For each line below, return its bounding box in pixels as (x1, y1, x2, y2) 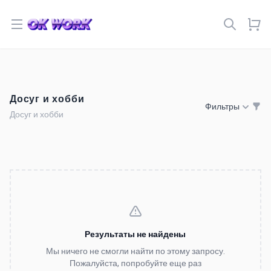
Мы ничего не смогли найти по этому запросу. (45, 245, 225, 258)
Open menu (16, 16, 64, 31)
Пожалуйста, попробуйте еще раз (69, 257, 201, 270)
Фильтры (205, 100, 240, 113)
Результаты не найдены (85, 228, 186, 241)
